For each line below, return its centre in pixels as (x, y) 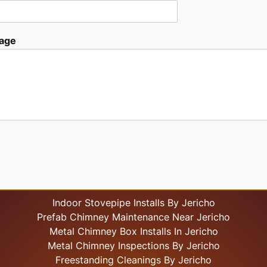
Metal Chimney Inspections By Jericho (133, 246)
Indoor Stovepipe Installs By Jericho (133, 203)
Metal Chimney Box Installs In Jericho (133, 232)
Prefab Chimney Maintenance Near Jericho (134, 217)
